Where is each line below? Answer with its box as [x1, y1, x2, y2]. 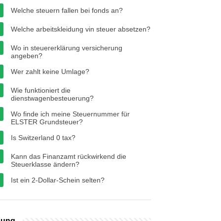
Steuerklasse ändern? [11, 160, 79, 168]
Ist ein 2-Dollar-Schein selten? [11, 176, 105, 184]
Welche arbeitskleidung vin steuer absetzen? [11, 25, 150, 33]
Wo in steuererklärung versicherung [11, 44, 122, 52]
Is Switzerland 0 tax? [11, 134, 75, 142]
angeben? [11, 52, 42, 60]
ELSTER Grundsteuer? [11, 118, 83, 126]
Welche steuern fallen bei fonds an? [11, 6, 123, 14]
